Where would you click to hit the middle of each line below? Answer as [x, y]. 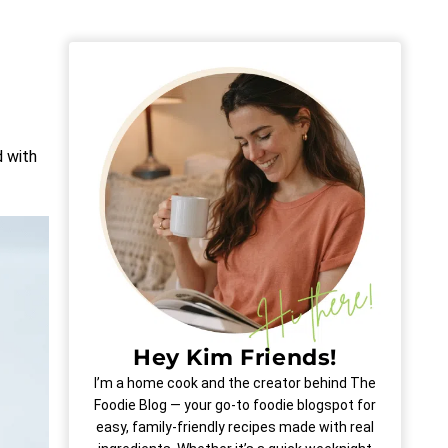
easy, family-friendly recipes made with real [234, 427]
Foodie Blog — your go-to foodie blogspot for [234, 405]
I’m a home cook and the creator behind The [234, 383]
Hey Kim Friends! [234, 358]
